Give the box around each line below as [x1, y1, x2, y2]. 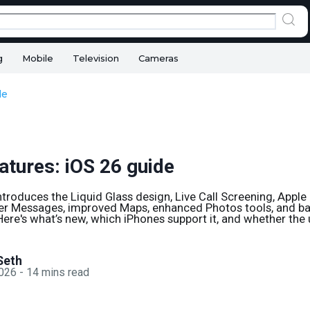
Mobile [22, 52, 53, 64]
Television [73, 52, 119, 64]
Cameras [138, 52, 179, 64]
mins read [42, 265, 90, 279]
